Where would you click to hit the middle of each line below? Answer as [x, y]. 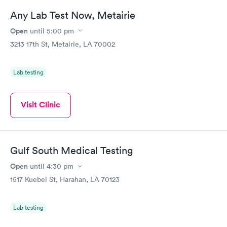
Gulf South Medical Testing [72, 150]
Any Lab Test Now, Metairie [73, 15]
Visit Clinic [41, 104]
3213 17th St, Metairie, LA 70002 [63, 44]
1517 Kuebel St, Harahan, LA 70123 [65, 179]
